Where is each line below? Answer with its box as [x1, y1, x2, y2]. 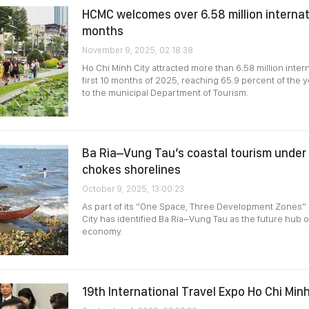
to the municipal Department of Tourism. [82, 87, 248, 98]
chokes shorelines [82, 162, 181, 177]
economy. [82, 226, 123, 237]
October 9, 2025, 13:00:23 [82, 183, 184, 194]
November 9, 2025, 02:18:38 [82, 45, 193, 55]
